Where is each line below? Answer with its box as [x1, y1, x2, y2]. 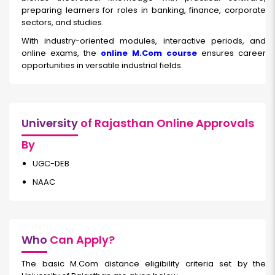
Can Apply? [47, 232, 115, 248]
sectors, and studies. [21, 17, 104, 29]
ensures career [197, 47, 266, 60]
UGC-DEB [33, 158, 69, 170]
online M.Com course [101, 47, 197, 60]
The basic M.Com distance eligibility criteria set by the [21, 258, 266, 270]
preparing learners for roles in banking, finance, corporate [21, 4, 266, 17]
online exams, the [21, 47, 101, 60]
